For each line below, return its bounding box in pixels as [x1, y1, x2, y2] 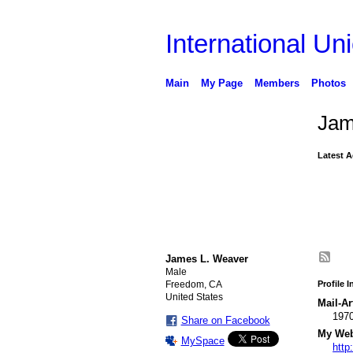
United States [165, 291, 223, 303]
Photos [310, 76, 346, 89]
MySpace [180, 334, 225, 347]
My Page [200, 76, 243, 89]
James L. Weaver [165, 252, 248, 265]
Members [254, 76, 299, 89]
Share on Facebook [180, 314, 270, 326]
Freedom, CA [165, 278, 222, 290]
